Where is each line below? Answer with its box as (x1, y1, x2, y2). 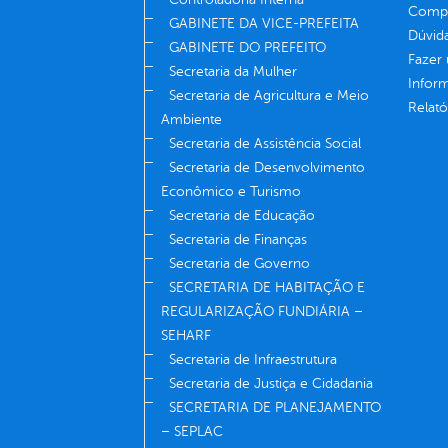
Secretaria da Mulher (169, 63, 297, 79)
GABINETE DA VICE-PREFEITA (169, 15, 359, 31)
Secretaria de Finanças (169, 231, 307, 247)
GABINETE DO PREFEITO (169, 39, 326, 55)
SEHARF (161, 327, 211, 343)
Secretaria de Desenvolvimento (169, 159, 365, 175)
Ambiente (161, 111, 222, 127)
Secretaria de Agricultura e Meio (169, 87, 369, 103)
